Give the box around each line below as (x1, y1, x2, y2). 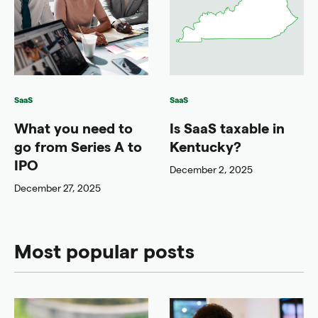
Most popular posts (14, 238, 194, 263)
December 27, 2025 (14, 182, 101, 194)
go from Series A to (14, 138, 142, 155)
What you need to (14, 119, 133, 137)
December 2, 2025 (170, 163, 253, 176)
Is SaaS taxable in (170, 119, 285, 137)
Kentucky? (170, 138, 245, 155)
